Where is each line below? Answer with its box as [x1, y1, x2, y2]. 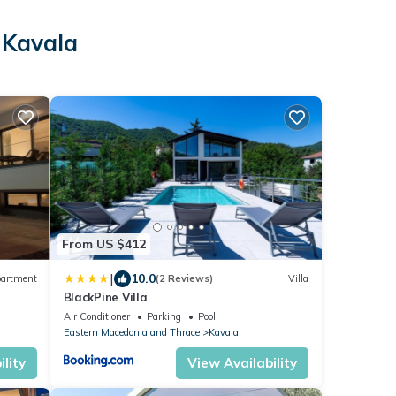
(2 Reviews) [155, 272, 213, 285]
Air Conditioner [63, 309, 130, 323]
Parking [146, 309, 181, 323]
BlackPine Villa [63, 289, 148, 304]
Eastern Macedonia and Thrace [63, 325, 200, 339]
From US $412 [61, 236, 146, 252]
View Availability [187, 354, 297, 371]
